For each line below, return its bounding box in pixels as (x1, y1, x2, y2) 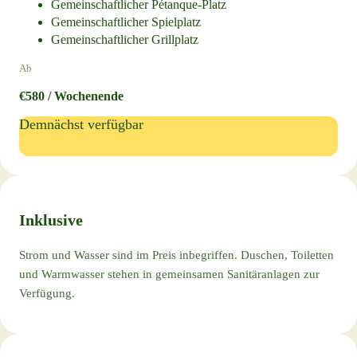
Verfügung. (19, 286, 75, 300)
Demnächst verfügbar (19, 116, 143, 132)
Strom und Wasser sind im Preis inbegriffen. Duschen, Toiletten (19, 248, 334, 261)
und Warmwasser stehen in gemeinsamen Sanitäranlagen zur (19, 267, 320, 280)
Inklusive (19, 210, 83, 229)
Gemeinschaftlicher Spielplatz (51, 14, 201, 29)
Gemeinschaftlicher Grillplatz (51, 32, 198, 46)
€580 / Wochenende (19, 88, 124, 103)
